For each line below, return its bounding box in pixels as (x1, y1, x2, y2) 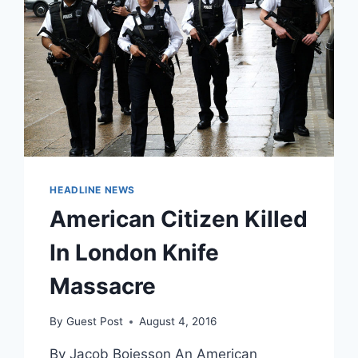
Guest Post (66, 315, 123, 328)
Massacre (50, 272, 157, 300)
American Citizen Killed (50, 205, 308, 233)
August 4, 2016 (138, 315, 217, 328)
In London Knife (50, 238, 220, 266)
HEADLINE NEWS (50, 183, 136, 196)
